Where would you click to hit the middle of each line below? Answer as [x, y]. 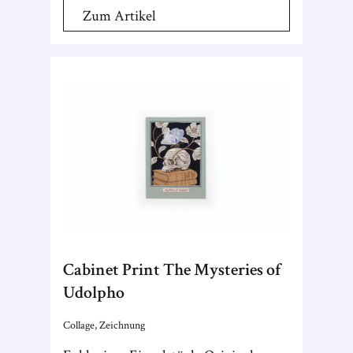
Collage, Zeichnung [104, 325]
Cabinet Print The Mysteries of [172, 270]
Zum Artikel [119, 16]
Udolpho [94, 293]
